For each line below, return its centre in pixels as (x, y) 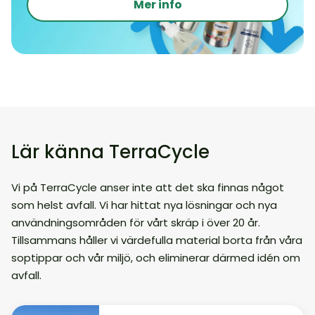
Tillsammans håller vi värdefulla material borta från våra (157, 240)
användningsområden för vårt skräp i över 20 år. (136, 223)
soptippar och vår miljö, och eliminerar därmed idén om (156, 258)
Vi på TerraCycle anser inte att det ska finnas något (148, 187)
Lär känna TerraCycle (110, 152)
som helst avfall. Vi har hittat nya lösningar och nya (144, 205)
